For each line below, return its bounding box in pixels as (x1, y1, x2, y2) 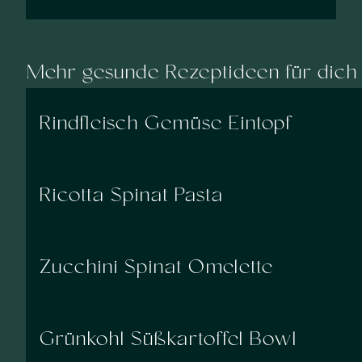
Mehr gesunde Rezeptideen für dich (26, 53, 357, 94)
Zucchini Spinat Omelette (39, 248, 273, 288)
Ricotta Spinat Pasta (39, 176, 223, 217)
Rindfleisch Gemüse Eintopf (39, 104, 291, 145)
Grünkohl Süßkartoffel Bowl (39, 320, 297, 360)
